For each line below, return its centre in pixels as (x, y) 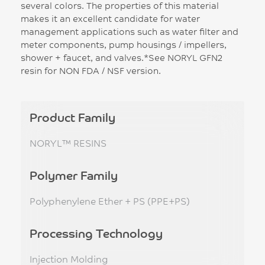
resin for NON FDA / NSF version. (91, 70)
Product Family (72, 117)
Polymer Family (74, 175)
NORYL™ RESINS (68, 143)
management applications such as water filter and (130, 31)
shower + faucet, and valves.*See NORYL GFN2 (122, 57)
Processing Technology (96, 233)
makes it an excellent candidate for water (110, 18)
